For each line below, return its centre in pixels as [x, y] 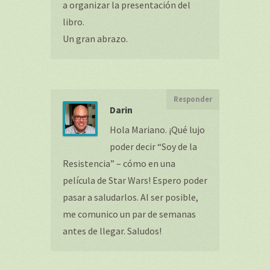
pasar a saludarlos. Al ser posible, [130, 197]
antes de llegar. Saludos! [112, 231]
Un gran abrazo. [95, 39]
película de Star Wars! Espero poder [135, 180]
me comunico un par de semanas [129, 214]
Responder [193, 99]
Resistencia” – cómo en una [119, 163]
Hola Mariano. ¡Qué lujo [157, 130]
